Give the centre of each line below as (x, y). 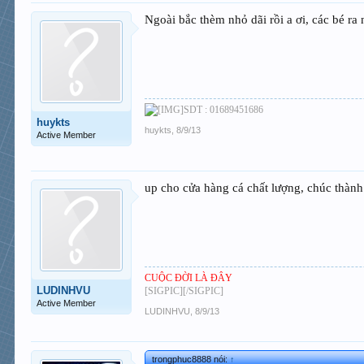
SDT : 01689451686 (224, 109)
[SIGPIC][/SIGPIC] (184, 290)
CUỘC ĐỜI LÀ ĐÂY (189, 277)
